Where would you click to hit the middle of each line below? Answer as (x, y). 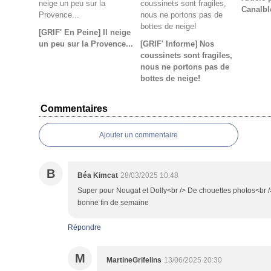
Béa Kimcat (98, 175)
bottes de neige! (170, 78)
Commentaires (74, 109)
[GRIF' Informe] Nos (177, 44)
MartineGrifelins (134, 260)
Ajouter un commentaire (139, 135)
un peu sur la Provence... (86, 44)
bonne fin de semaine (113, 203)
